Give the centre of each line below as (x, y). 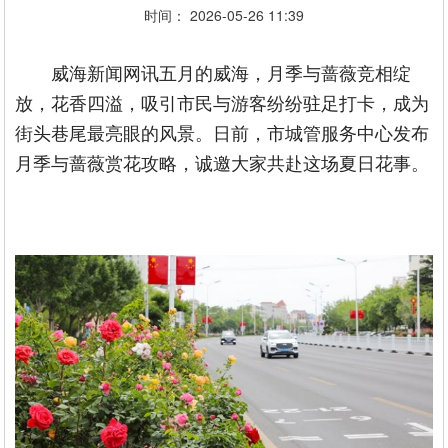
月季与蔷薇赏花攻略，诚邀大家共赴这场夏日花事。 (222, 162)
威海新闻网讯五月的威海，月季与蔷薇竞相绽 (231, 72)
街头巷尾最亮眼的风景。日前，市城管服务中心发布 (222, 132)
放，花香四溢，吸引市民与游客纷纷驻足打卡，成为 (222, 102)
